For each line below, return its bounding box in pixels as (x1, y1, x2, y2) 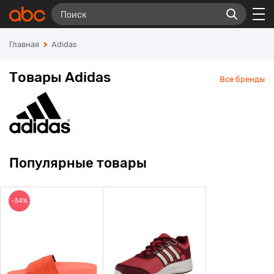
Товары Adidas (9, 68, 111, 86)
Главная (9, 40, 39, 49)
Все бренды (220, 75, 265, 84)
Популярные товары (9, 154, 147, 171)
